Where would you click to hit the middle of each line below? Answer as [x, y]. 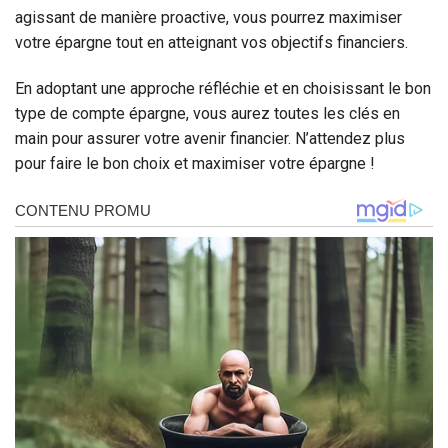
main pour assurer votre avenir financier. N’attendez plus [210, 139]
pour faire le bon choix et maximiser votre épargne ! [195, 164]
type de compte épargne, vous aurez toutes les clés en [207, 114]
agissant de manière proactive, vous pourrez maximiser [208, 18]
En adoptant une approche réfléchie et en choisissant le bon [223, 89]
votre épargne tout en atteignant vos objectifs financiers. [211, 43]
